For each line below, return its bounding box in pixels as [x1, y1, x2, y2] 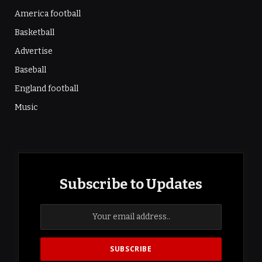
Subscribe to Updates [60, 175, 202, 192]
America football [15, 8, 81, 19]
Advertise [15, 46, 53, 56]
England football [15, 83, 78, 94]
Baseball [15, 64, 46, 75]
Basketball [15, 27, 54, 37]
